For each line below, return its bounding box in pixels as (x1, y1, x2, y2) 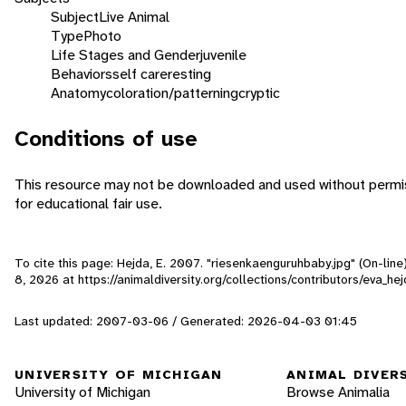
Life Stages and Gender (51, 44, 200, 64)
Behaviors (51, 63, 112, 83)
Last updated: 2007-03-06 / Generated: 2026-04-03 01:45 (14, 312, 357, 329)
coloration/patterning (106, 82, 238, 102)
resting (168, 63, 211, 83)
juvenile (200, 44, 246, 64)
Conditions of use (14, 123, 198, 153)
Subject (51, 6, 99, 26)
